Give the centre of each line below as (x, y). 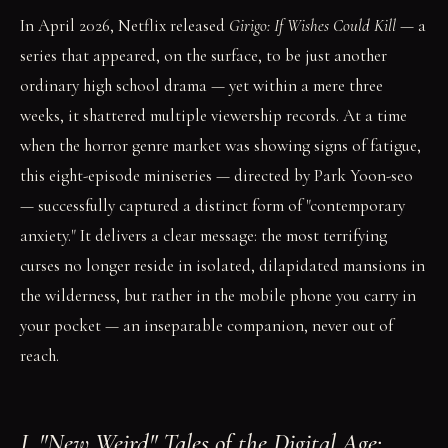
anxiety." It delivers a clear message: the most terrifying (203, 235)
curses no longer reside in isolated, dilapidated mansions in (222, 265)
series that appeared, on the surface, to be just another (203, 55)
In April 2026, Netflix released (124, 25)
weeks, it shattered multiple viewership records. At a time (213, 115)
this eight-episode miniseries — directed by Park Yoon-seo (216, 175)
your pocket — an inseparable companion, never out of (206, 325)
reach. (39, 355)
